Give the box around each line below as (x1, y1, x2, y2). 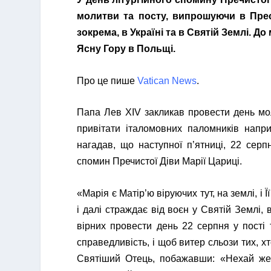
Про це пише (77, 75, 138, 86)
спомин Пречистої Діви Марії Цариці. (77, 156, 243, 167)
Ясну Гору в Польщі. (77, 44, 176, 54)
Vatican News (137, 75, 197, 86)
